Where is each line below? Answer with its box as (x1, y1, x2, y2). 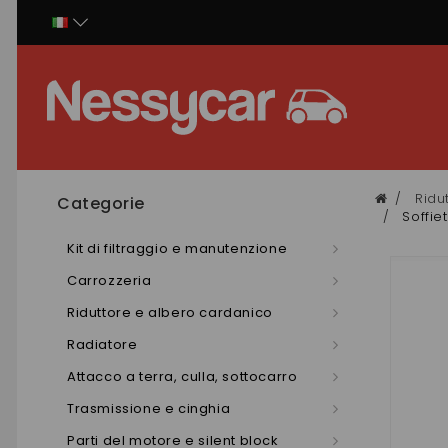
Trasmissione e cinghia (67, 399, 231, 418)
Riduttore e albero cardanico (67, 303, 273, 322)
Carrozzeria (67, 271, 152, 290)
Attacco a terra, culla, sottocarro (67, 367, 298, 386)
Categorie (57, 192, 145, 215)
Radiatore (67, 335, 138, 354)
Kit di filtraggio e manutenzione (67, 239, 288, 258)
